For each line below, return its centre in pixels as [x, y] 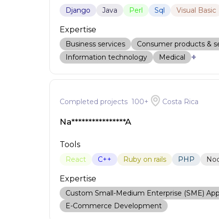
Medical [172, 57]
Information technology [106, 57]
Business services [95, 44]
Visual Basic [196, 10]
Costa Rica [180, 102]
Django [78, 10]
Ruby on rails [144, 159]
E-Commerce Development [113, 206]
